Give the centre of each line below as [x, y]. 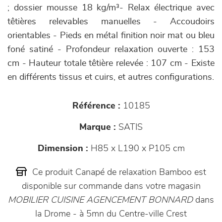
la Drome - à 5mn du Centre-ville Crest [111, 214]
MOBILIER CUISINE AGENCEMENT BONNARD [100, 200]
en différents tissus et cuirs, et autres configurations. [111, 77]
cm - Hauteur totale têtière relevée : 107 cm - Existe [111, 63]
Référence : [96, 106]
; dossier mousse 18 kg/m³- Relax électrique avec [111, 8]
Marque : [98, 127]
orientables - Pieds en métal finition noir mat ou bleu [111, 36]
